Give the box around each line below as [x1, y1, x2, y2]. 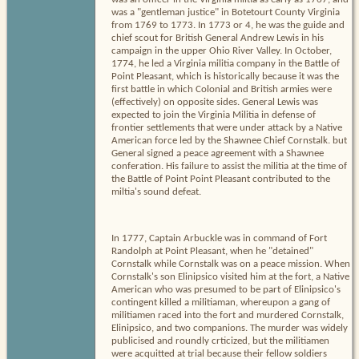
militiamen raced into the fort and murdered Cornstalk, [111, 309, 344, 321]
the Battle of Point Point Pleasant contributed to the [111, 173, 330, 184]
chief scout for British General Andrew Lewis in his [111, 32, 324, 43]
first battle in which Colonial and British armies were [111, 83, 332, 95]
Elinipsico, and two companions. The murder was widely [111, 322, 348, 333]
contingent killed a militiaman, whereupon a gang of [111, 296, 330, 308]
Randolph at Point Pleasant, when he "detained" [111, 245, 313, 256]
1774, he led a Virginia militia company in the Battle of [111, 58, 340, 69]
